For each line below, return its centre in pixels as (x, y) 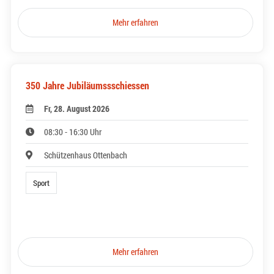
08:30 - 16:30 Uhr (73, 132)
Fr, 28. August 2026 (77, 109)
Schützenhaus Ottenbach (86, 155)
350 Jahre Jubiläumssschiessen (87, 86)
